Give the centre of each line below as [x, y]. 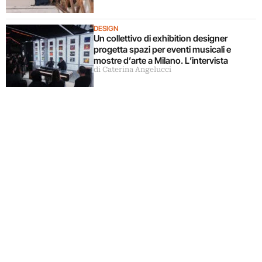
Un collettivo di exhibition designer [161, 38]
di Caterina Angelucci [132, 69]
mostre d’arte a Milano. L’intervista [161, 60]
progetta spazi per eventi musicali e [162, 49]
